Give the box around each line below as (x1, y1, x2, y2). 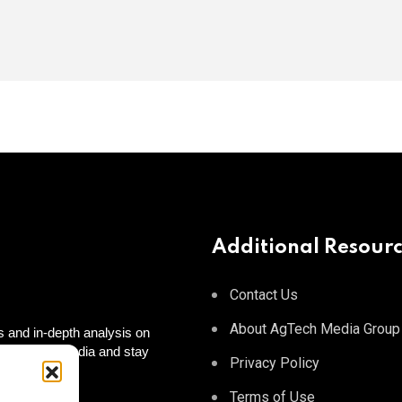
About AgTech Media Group (230, 320, 400, 338)
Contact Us (230, 286, 298, 304)
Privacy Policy (230, 354, 319, 372)
